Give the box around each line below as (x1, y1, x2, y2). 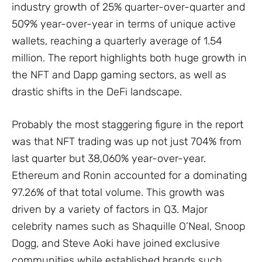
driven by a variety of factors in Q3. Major (12, 203, 208, 216)
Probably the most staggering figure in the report (12, 118, 243, 132)
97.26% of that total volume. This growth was (12, 186, 225, 199)
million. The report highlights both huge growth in (12, 51, 247, 65)
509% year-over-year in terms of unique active (12, 18, 236, 31)
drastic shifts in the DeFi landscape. (12, 85, 182, 99)
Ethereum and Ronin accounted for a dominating (12, 169, 247, 182)
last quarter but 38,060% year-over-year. (12, 152, 206, 166)
